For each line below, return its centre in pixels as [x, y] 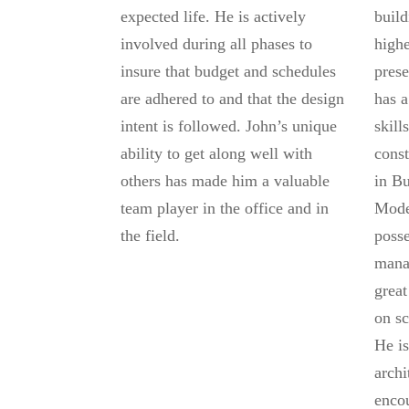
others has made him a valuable [225, 181]
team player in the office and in [225, 208]
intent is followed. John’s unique [229, 126]
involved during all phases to [216, 44]
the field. [150, 236]
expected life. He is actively [213, 16]
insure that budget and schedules [228, 71]
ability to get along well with [216, 153]
